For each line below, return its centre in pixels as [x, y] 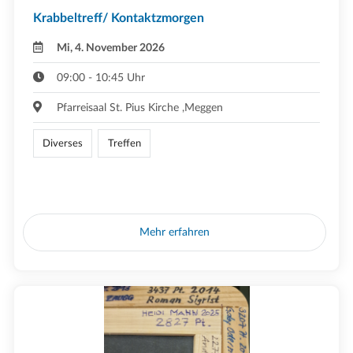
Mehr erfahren [175, 232]
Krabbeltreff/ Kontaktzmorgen [119, 19]
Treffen [124, 144]
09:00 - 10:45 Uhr [101, 78]
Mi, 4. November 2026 [111, 48]
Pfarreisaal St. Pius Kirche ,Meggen [140, 108]
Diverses [63, 144]
